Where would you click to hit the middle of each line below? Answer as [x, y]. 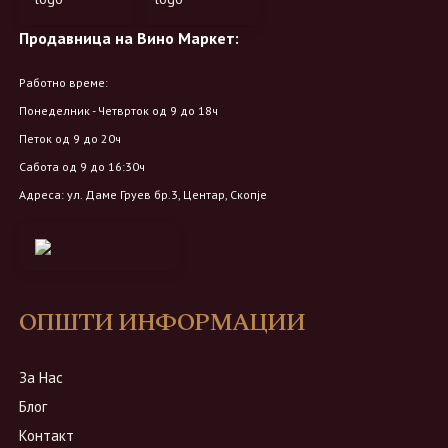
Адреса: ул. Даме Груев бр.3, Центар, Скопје [143, 195]
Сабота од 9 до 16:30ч [82, 167]
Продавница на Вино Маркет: [129, 38]
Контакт [46, 436]
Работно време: [63, 83]
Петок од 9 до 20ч [70, 139]
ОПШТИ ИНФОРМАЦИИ [162, 323]
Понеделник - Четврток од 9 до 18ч [118, 111]
